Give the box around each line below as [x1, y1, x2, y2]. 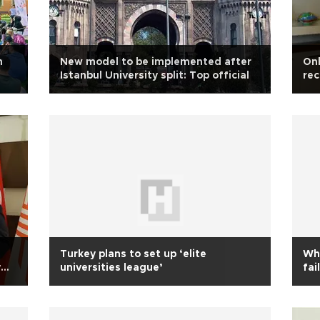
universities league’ [60, 263, 163, 273]
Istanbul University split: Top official [60, 71, 249, 81]
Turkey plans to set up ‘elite [60, 249, 206, 259]
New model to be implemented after [60, 57, 251, 67]
